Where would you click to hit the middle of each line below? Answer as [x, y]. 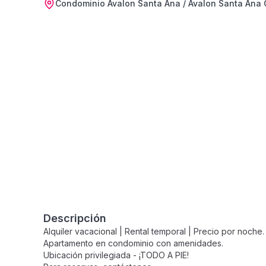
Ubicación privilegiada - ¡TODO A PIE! [116, 255]
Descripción [75, 218]
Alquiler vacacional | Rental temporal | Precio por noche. [154, 231]
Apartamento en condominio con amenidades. [133, 243]
